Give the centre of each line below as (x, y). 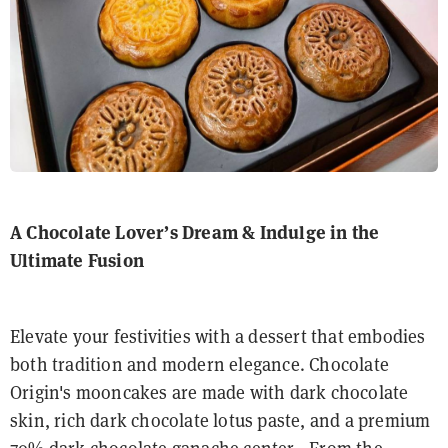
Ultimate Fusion (77, 261)
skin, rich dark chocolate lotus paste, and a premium (220, 421)
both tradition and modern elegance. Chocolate (200, 365)
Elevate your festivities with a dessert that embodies (218, 337)
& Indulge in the (311, 233)
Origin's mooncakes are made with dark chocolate (209, 393)
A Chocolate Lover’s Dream (124, 233)
